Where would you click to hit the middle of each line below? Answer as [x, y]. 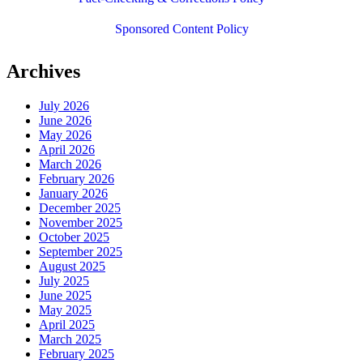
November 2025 [81, 223]
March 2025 [70, 340]
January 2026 [73, 194]
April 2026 [67, 150]
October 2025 [74, 237]
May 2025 [65, 310]
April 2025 [67, 325]
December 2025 [80, 208]
